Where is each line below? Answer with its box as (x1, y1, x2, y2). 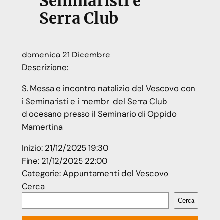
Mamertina (21, 121, 63, 133)
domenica (21, 49, 60, 60)
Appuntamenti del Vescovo (62, 167, 168, 179)
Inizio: (21, 142, 45, 153)
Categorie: (21, 167, 63, 179)
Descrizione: (21, 62, 68, 73)
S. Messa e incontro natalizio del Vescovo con (21, 83, 195, 94)
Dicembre (71, 49, 110, 60)
